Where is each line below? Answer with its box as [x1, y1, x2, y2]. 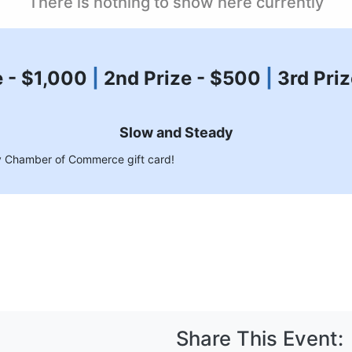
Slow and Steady [119, 124, 233, 141]
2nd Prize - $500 [103, 67, 266, 90]
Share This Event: [176, 326, 343, 350]
